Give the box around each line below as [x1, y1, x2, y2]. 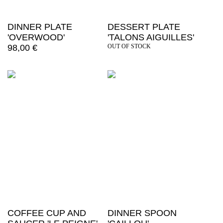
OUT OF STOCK [107, 43, 151, 50]
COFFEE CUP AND [7, 208, 86, 219]
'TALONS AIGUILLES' [107, 32, 194, 43]
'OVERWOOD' [7, 32, 65, 43]
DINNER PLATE [7, 22, 72, 32]
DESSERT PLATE [107, 22, 180, 32]
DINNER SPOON [107, 208, 177, 219]
